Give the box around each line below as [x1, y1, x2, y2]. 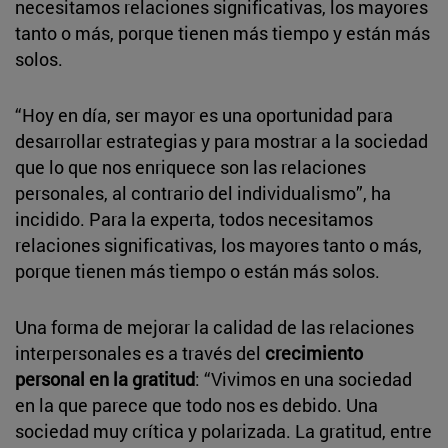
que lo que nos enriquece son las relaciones [15, 154, 366, 179]
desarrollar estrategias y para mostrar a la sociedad [15, 128, 428, 153]
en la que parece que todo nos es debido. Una [15, 392, 378, 417]
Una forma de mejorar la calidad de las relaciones [15, 314, 414, 339]
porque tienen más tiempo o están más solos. [15, 258, 380, 283]
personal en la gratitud [15, 366, 195, 391]
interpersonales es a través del [15, 340, 265, 365]
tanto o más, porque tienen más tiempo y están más [15, 20, 430, 45]
